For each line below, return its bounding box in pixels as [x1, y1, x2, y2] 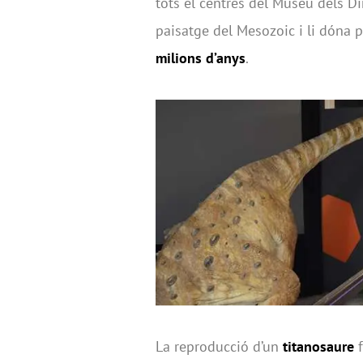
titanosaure [283, 337, 358, 357]
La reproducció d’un [156, 337, 283, 357]
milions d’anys [156, 48, 246, 67]
